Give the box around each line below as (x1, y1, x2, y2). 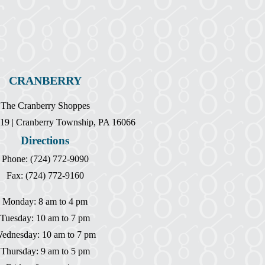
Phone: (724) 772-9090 (1, 153, 89, 164)
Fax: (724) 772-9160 (6, 170, 84, 180)
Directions (21, 134, 69, 147)
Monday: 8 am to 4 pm (2, 196, 88, 206)
